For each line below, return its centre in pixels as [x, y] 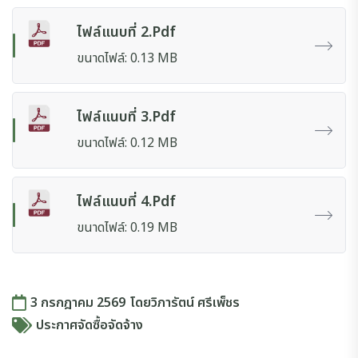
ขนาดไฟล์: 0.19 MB [127, 228]
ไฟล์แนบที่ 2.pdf [126, 32]
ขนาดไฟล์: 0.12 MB [127, 143]
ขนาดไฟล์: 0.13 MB [127, 58]
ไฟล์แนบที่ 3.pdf [126, 117]
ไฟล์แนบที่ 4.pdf [126, 202]
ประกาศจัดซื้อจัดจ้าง [89, 325]
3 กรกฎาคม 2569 [78, 303]
